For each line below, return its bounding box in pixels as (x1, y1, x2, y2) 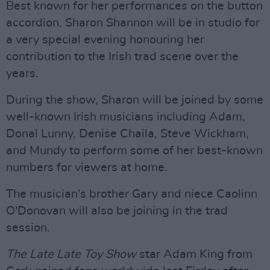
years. (6, 67, 39, 80)
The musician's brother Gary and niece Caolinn (6, 188, 257, 200)
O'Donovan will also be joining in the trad (6, 205, 228, 217)
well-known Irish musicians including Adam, (6, 111, 245, 123)
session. (6, 222, 50, 234)
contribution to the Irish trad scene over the (6, 51, 239, 63)
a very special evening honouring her (6, 34, 204, 46)
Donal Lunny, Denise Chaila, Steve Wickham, (6, 128, 249, 140)
